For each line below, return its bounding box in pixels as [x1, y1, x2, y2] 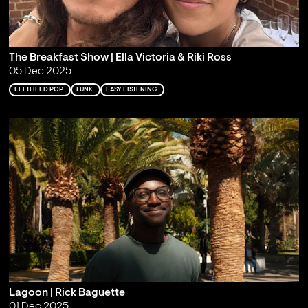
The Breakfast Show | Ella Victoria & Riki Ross [8, 52, 232, 64]
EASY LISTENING [105, 86, 157, 93]
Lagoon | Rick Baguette [8, 287, 125, 299]
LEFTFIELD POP [14, 86, 63, 93]
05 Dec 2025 [8, 66, 71, 78]
